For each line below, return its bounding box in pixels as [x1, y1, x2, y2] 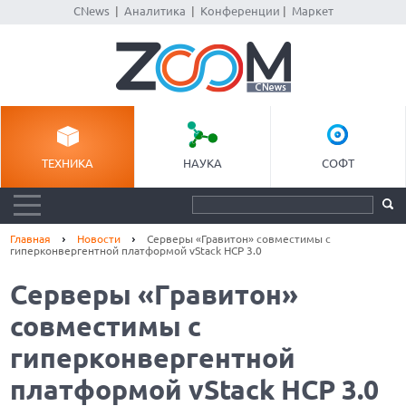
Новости [77, 233, 121, 245]
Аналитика [123, 5, 186, 17]
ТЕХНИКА [42, 157, 94, 169]
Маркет [291, 5, 333, 17]
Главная [10, 233, 52, 245]
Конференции [199, 5, 280, 17]
